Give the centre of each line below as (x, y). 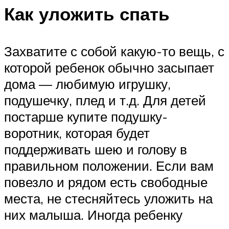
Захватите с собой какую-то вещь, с (114, 51)
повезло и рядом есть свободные (106, 182)
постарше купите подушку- (86, 117)
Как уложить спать (87, 14)
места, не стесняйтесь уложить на (108, 199)
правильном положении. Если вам (109, 166)
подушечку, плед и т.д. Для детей (105, 100)
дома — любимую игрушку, (87, 84)
